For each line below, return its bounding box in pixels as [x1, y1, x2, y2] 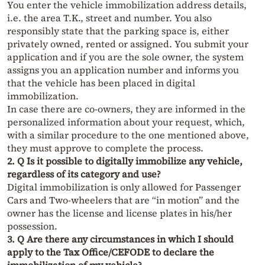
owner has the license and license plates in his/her [7, 206, 232, 220]
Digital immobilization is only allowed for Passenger [7, 180, 241, 194]
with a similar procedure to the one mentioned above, [7, 128, 249, 142]
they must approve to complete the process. [7, 141, 203, 155]
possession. [7, 219, 57, 233]
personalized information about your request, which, [7, 115, 245, 129]
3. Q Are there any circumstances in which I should [7, 232, 234, 246]
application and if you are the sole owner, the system [7, 50, 244, 64]
